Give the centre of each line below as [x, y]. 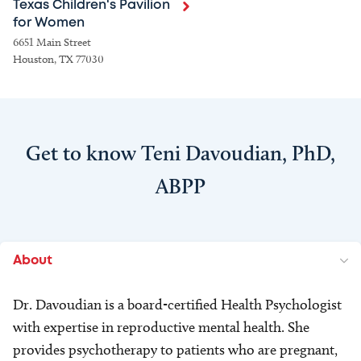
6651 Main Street [52, 42]
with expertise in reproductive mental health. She [161, 327]
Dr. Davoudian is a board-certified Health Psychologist [177, 305]
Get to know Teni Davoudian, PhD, [180, 153]
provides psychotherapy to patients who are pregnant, [175, 350]
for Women [49, 23]
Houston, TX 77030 [58, 59]
